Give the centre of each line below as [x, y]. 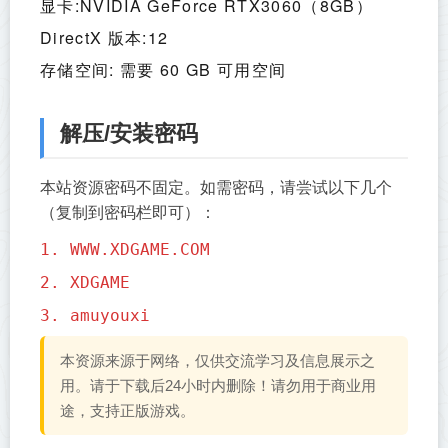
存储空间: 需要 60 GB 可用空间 [163, 70]
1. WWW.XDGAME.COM [125, 250]
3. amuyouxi [95, 316]
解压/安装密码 [129, 134]
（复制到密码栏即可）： [128, 213]
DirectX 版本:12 [104, 38]
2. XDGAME [85, 283]
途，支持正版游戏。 [127, 411]
